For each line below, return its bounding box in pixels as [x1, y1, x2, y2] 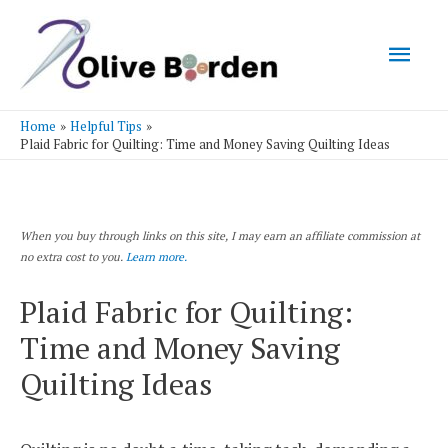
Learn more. [126, 249, 187, 265]
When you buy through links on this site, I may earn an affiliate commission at [20, 228, 420, 244]
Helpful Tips [69, 116, 142, 135]
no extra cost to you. [20, 249, 126, 265]
